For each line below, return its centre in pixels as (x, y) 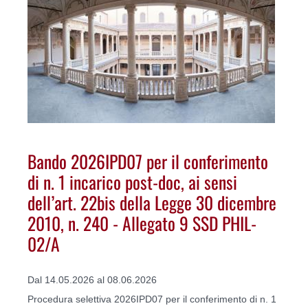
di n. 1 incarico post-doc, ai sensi (132, 182)
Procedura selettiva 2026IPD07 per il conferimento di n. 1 (152, 299)
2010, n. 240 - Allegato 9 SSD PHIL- (142, 223)
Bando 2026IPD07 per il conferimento (148, 161)
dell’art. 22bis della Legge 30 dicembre (152, 202)
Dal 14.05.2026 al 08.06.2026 (92, 279)
